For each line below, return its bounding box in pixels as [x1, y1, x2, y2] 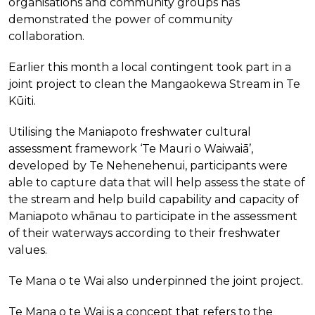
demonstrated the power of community [8, 12, 233, 26]
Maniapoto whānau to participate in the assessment [8, 209, 297, 223]
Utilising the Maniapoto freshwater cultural [8, 124, 251, 139]
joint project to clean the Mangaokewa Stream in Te [8, 77, 300, 91]
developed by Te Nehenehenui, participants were [8, 158, 288, 172]
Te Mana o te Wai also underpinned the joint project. [8, 274, 303, 288]
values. [8, 243, 47, 257]
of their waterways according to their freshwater [8, 226, 281, 240]
